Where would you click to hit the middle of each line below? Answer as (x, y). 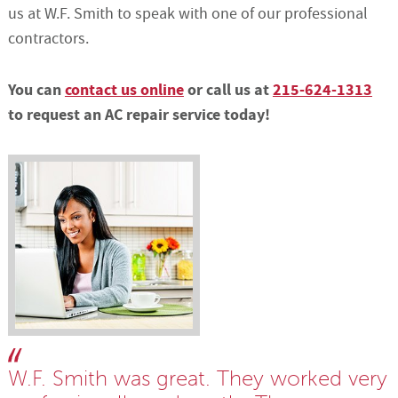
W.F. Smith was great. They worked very (197, 379)
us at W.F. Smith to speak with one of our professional (187, 14)
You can (36, 91)
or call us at (228, 91)
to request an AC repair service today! (139, 115)
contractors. (48, 39)
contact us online (124, 91)
